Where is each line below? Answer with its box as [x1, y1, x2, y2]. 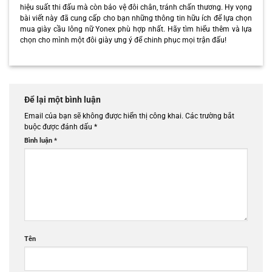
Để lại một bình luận [24, 95, 103, 105]
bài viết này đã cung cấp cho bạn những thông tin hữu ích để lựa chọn [19, 14, 253, 23]
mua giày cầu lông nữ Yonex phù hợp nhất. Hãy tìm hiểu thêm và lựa [19, 25, 253, 34]
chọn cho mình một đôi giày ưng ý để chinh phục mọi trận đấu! [19, 36, 226, 45]
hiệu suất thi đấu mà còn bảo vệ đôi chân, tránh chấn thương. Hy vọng [19, 3, 253, 12]
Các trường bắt [185, 112, 234, 121]
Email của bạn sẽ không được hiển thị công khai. [24, 112, 183, 121]
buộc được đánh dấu [24, 123, 94, 132]
